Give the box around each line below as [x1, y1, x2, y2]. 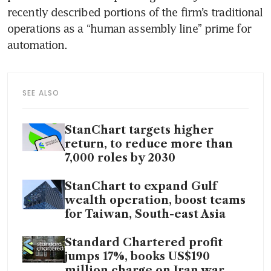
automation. [7, 38, 68, 51]
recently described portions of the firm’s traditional [7, 5, 263, 19]
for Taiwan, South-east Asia [65, 207, 226, 221]
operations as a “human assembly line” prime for [7, 21, 251, 35]
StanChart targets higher [65, 123, 214, 137]
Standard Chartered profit [65, 235, 223, 249]
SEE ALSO [22, 87, 60, 98]
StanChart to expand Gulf [65, 179, 217, 193]
